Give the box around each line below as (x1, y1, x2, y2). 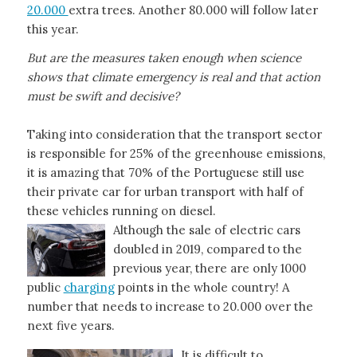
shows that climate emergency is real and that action (26, 69, 320, 85)
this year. (26, 21, 79, 37)
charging (63, 280, 115, 296)
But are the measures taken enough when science (26, 50, 301, 66)
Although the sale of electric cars (112, 222, 300, 238)
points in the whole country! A (117, 280, 289, 296)
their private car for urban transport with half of (26, 184, 304, 200)
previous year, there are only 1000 (112, 261, 306, 277)
